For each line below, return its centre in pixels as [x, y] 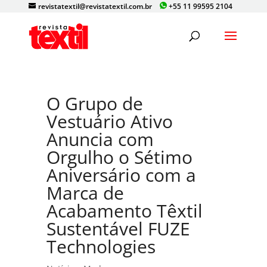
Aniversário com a [122, 175]
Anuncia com [100, 139]
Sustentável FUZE [119, 229]
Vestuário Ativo [110, 121]
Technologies [101, 246]
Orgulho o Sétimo [120, 157]
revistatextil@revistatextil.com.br [95, 6]
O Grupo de [95, 103]
